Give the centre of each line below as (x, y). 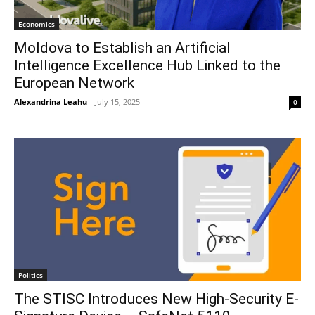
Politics (31, 275)
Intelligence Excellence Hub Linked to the (147, 65)
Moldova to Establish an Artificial (122, 47)
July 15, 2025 (117, 101)
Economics (37, 24)
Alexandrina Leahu (51, 101)
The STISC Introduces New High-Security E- (156, 298)
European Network (74, 83)
